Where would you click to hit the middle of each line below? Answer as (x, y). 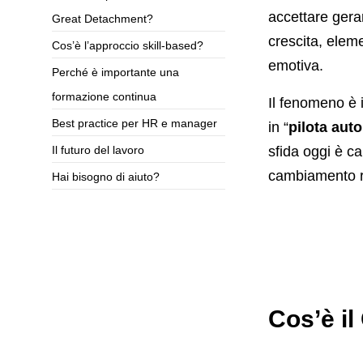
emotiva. (295, 66)
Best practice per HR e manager (134, 124)
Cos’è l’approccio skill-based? (127, 46)
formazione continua (104, 97)
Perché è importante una (115, 73)
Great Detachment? (102, 19)
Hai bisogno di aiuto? (105, 177)
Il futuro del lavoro (98, 150)
